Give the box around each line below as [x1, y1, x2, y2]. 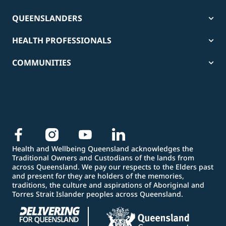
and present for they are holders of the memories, [12, 171, 184, 181]
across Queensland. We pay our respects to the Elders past [12, 162, 213, 172]
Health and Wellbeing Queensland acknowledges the [12, 144, 193, 154]
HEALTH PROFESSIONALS [12, 35, 111, 46]
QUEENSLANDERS [12, 13, 82, 24]
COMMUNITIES [12, 57, 71, 69]
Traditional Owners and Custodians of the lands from [12, 153, 194, 163]
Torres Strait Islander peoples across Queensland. [12, 189, 183, 199]
